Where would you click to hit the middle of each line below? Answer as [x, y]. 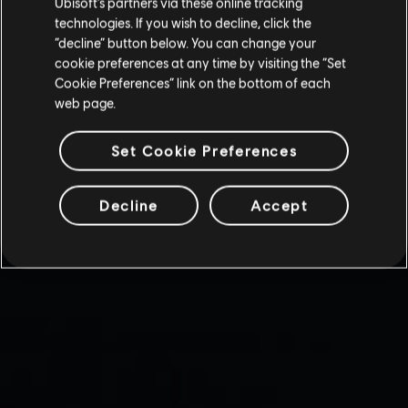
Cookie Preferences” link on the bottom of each [193, 82]
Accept [279, 205]
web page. [85, 102]
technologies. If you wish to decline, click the [183, 22]
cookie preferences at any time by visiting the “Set [200, 62]
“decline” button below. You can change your [185, 42]
